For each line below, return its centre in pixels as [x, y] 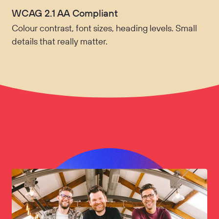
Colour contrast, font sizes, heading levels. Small [104, 28]
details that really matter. [60, 42]
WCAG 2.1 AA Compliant [65, 13]
